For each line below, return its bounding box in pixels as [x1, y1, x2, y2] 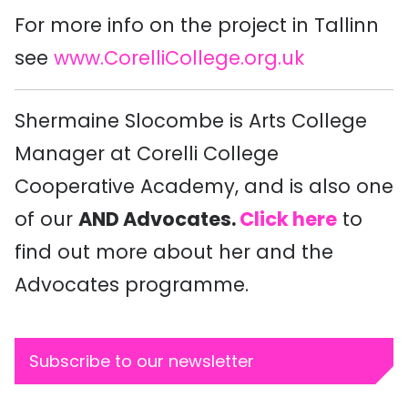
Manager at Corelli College [15, 140, 279, 168]
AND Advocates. [78, 206, 240, 233]
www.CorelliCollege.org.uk [54, 45, 304, 72]
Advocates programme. [15, 271, 249, 299]
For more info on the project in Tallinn [15, 12, 379, 39]
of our [15, 206, 78, 233]
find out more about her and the [15, 239, 333, 266]
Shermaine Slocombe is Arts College [15, 107, 367, 135]
